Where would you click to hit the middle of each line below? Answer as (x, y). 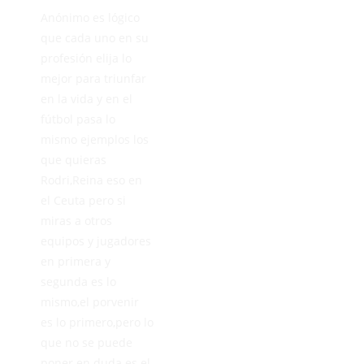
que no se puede (87, 342)
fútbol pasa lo (78, 119)
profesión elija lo (86, 58)
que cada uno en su (95, 37)
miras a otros (76, 220)
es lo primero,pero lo (97, 322)
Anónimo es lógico (90, 17)
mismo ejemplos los (95, 139)
